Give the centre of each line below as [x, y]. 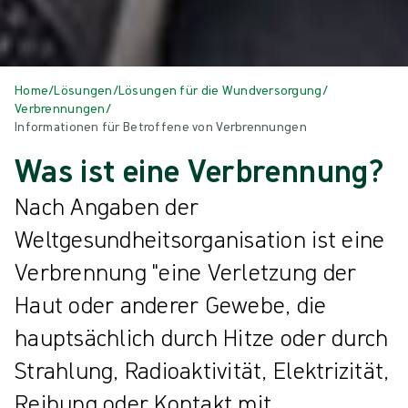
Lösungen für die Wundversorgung [220, 91]
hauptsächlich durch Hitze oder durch [202, 338]
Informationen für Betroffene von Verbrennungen [161, 127]
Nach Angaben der [107, 207]
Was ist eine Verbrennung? [199, 170]
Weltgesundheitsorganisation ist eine [200, 240]
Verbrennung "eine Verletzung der [186, 272]
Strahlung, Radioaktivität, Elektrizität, [202, 371]
